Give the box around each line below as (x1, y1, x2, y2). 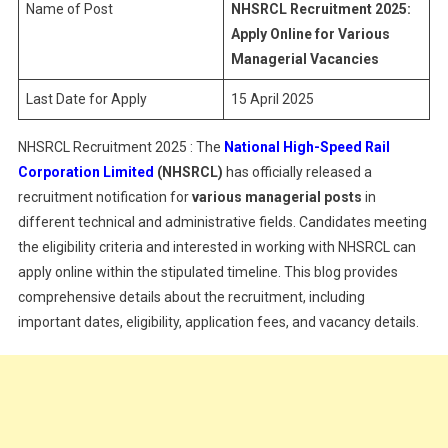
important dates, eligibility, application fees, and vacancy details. (17, 314, 419, 330)
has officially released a (222, 164, 372, 180)
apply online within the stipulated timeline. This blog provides (17, 264, 398, 280)
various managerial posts (191, 189, 362, 205)
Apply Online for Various (230, 26, 390, 42)
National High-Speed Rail (223, 139, 390, 155)
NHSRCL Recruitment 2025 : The (17, 139, 224, 155)
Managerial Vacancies (230, 51, 379, 67)
